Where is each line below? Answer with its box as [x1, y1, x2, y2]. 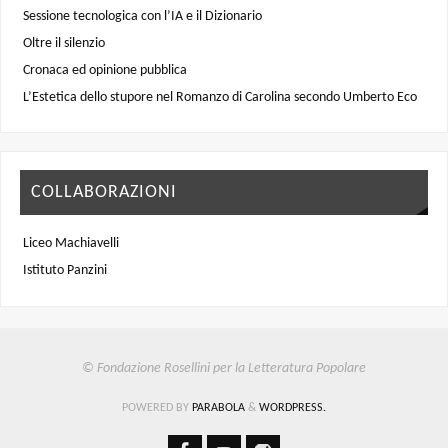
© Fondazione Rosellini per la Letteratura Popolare [82, 361, 366, 377]
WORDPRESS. [259, 402, 326, 415]
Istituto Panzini [22, 262, 107, 278]
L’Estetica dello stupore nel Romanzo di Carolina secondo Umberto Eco [22, 89, 417, 105]
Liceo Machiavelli [22, 235, 119, 251]
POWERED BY [122, 402, 192, 415]
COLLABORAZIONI [30, 183, 177, 203]
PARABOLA [192, 402, 245, 415]
